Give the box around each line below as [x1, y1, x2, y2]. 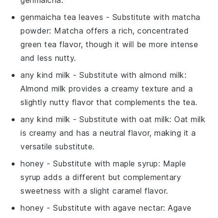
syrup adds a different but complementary [20, 172, 182, 182]
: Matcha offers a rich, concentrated [49, 25, 189, 36]
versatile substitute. [20, 141, 95, 151]
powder [20, 25, 50, 36]
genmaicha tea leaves [20, 12, 104, 22]
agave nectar [113, 202, 163, 213]
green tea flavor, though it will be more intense [20, 39, 199, 49]
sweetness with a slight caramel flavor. [20, 185, 168, 196]
